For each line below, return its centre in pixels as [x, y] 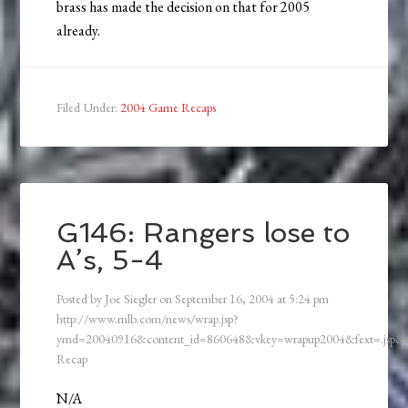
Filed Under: [89, 107]
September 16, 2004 [225, 298]
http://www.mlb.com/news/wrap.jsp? [148, 318]
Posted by [81, 298]
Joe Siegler [131, 298]
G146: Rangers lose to [204, 232]
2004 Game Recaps [168, 107]
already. [79, 30]
